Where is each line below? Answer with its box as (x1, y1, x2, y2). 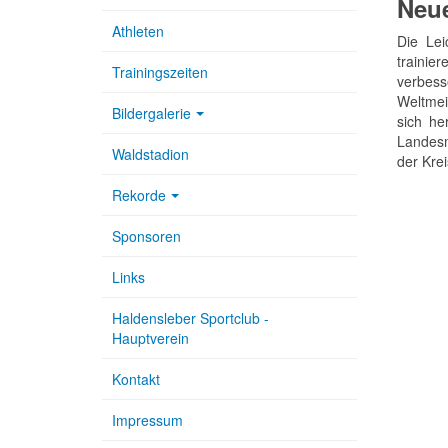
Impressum (112, 410, 183, 430)
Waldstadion (112, 144, 189, 164)
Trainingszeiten (112, 62, 208, 82)
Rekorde (112, 185, 166, 205)
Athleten (112, 21, 164, 41)
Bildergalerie (112, 103, 191, 123)
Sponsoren (112, 226, 181, 246)
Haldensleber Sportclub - (112, 308, 269, 328)
